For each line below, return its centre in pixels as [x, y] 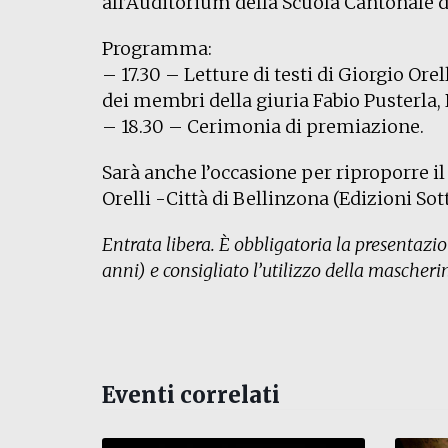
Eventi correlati [191, 395]
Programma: [157, 48]
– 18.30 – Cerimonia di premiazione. [263, 126]
